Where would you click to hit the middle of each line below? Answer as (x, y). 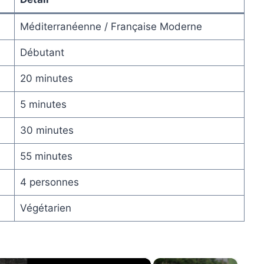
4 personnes (49, 182)
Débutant (42, 53)
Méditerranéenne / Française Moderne (111, 27)
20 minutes (46, 79)
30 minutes (47, 131)
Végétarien (45, 208)
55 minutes (46, 156)
